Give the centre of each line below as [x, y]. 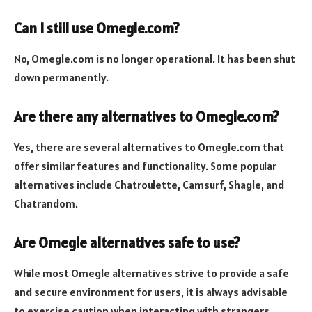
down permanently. [61, 78]
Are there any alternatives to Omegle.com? [147, 117]
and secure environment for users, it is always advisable [151, 292]
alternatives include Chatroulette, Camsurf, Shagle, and [149, 185]
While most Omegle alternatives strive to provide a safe [151, 273]
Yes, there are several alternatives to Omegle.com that [149, 147]
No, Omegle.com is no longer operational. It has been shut [155, 59]
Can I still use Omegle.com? [97, 28]
